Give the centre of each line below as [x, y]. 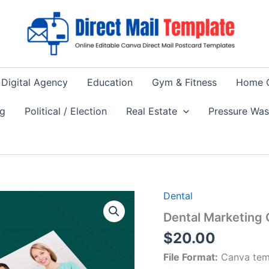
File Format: [191, 257]
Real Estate [152, 111]
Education [110, 82]
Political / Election [66, 111]
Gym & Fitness [185, 82]
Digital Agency [35, 82]
